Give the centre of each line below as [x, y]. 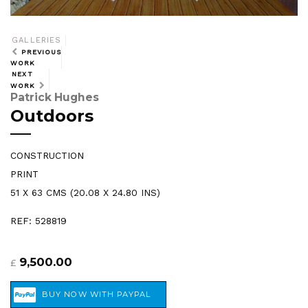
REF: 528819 [38, 220]
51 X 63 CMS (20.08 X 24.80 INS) [85, 193]
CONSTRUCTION [47, 156]
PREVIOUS [42, 52]
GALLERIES [37, 41]
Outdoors [52, 116]
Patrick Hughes [55, 97]
